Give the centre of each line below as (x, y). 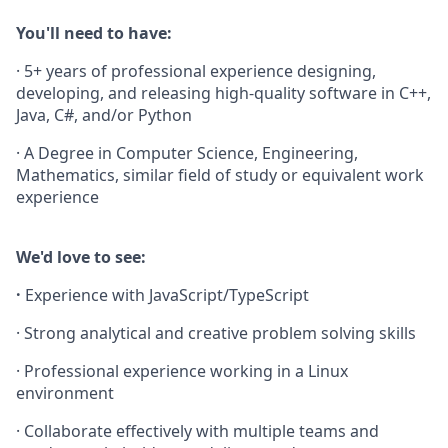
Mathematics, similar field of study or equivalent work (220, 175)
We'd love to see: (81, 257)
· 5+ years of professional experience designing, (196, 71)
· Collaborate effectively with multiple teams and (197, 431)
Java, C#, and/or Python (104, 115)
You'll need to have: (94, 33)
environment (65, 393)
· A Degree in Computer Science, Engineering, (187, 153)
